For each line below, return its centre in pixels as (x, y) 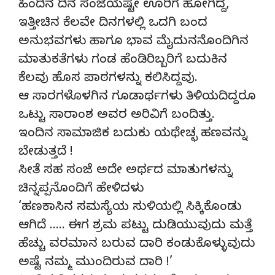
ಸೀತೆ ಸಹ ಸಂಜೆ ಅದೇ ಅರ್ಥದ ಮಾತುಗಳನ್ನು (126, 171)
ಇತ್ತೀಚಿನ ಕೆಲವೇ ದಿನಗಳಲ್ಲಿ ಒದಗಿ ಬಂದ (113, 24)
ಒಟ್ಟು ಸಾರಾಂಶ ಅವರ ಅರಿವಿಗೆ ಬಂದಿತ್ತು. (117, 116)
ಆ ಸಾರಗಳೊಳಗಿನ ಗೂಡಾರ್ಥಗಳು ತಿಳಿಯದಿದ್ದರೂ (137, 98)
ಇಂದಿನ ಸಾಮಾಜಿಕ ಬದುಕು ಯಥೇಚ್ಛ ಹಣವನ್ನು (133, 134)
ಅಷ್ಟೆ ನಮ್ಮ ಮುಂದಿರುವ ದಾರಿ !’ (95, 263)
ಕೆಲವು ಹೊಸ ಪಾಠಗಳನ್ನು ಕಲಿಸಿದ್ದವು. (108, 79)
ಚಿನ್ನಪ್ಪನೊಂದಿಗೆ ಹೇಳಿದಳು (81, 190)
